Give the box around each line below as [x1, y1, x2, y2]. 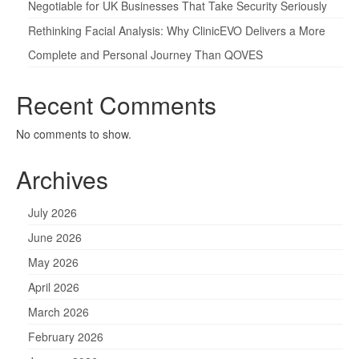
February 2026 [28, 328, 103, 345]
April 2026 [28, 278, 79, 295]
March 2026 [28, 303, 89, 320]
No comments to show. [16, 125, 131, 142]
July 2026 [28, 204, 77, 220]
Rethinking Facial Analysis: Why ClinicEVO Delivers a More [28, 22, 325, 38]
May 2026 [28, 253, 79, 270]
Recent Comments [16, 87, 216, 122]
